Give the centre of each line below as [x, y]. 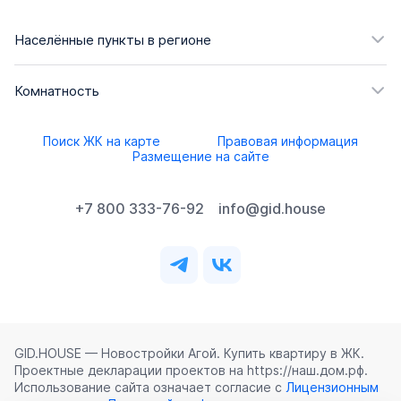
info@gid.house [272, 209]
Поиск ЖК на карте [102, 141]
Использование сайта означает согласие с [150, 388]
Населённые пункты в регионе [113, 39]
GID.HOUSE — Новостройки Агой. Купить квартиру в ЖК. [189, 354]
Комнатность [57, 90]
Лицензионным [332, 388]
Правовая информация [288, 141]
